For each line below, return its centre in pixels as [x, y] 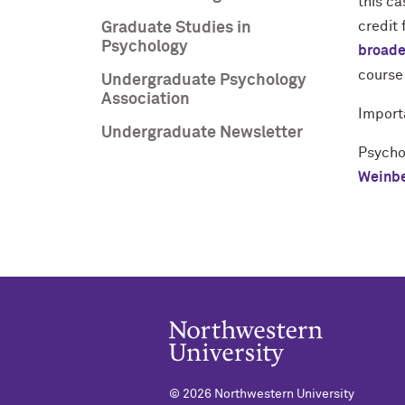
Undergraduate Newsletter [202, 133]
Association [146, 99]
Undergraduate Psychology [204, 80]
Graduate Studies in [176, 28]
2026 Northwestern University [268, 395]
